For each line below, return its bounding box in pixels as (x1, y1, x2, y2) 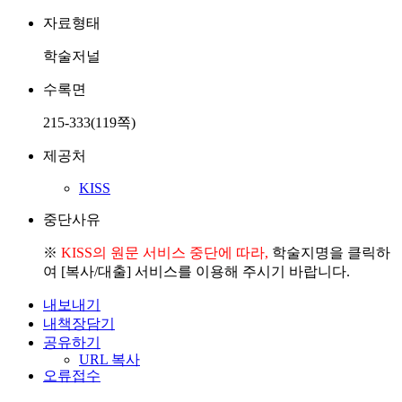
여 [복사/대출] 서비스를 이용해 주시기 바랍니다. (43, 264, 350, 279)
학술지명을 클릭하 (268, 245, 390, 260)
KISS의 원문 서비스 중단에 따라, (61, 245, 268, 260)
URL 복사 (79, 352, 140, 367)
